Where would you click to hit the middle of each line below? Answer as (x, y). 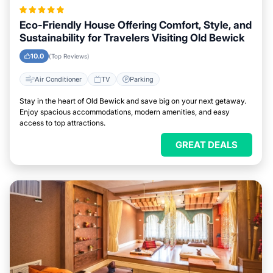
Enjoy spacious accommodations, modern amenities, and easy (125, 112)
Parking (142, 79)
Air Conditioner (58, 79)
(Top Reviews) (69, 56)
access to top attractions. (62, 123)
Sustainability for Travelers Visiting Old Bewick (132, 38)
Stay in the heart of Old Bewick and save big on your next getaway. (133, 101)
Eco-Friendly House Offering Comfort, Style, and (136, 25)
